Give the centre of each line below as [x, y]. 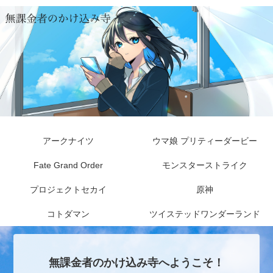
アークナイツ [68, 140]
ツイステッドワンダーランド [205, 214]
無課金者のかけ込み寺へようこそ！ [136, 263]
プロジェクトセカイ [68, 189]
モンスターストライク [205, 165]
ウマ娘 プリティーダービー [205, 140]
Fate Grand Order [68, 165]
